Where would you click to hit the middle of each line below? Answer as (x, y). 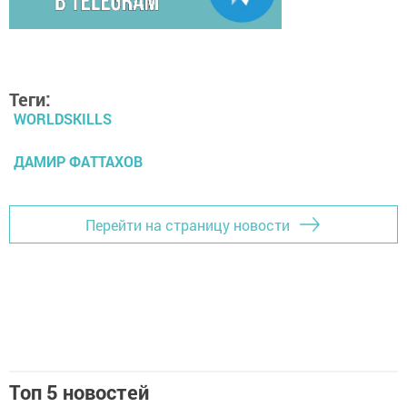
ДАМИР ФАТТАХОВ (78, 162)
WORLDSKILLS (63, 119)
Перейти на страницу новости (188, 224)
